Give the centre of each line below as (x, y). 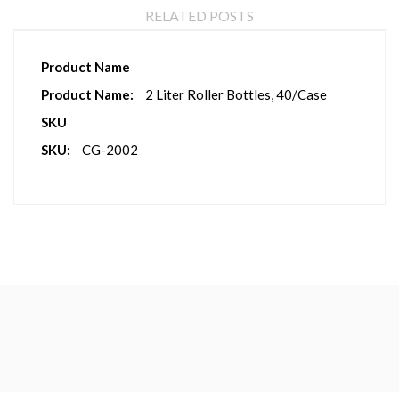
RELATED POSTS (199, 15)
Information (67, 80)
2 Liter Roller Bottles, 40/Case (236, 94)
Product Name (85, 66)
